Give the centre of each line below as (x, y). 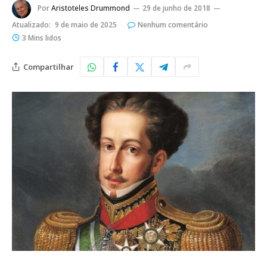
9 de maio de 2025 (86, 25)
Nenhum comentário (173, 25)
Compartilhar (49, 66)
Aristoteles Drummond (91, 8)
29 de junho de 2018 (176, 8)
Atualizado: (31, 25)
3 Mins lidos (42, 38)
